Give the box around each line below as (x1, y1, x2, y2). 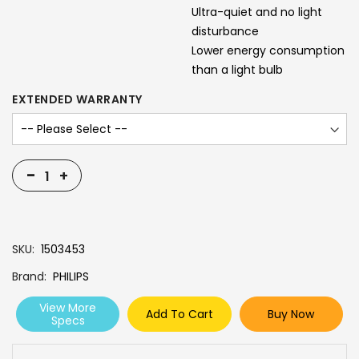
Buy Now (268, 306, 315, 322)
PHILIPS (53, 268, 89, 284)
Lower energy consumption (192, 42, 345, 58)
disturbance (192, 23, 259, 39)
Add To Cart (145, 306, 213, 322)
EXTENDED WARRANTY (12, 91, 143, 107)
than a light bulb (192, 62, 283, 78)
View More (39, 300, 97, 316)
